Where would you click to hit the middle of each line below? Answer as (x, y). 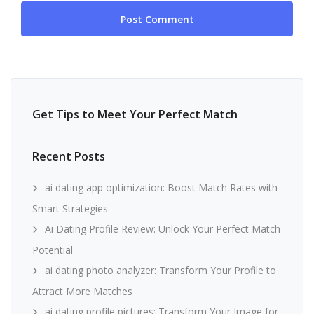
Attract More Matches (82, 291)
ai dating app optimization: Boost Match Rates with (161, 187)
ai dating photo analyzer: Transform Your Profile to (161, 270)
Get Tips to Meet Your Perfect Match (135, 114)
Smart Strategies (70, 208)
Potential (53, 250)
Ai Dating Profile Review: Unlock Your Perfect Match (163, 228)
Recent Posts (69, 156)
